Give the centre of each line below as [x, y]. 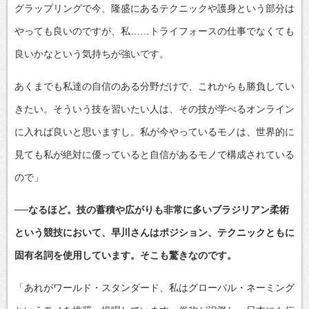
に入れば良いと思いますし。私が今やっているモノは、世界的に [154, 131]
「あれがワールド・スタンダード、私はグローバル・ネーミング [154, 287]
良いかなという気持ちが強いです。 [92, 53]
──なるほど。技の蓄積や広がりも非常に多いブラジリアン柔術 [152, 209]
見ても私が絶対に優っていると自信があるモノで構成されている [154, 154]
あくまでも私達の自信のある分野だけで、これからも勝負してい [154, 86]
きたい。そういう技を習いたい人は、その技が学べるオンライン [154, 109]
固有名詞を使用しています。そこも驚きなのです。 [126, 255]
